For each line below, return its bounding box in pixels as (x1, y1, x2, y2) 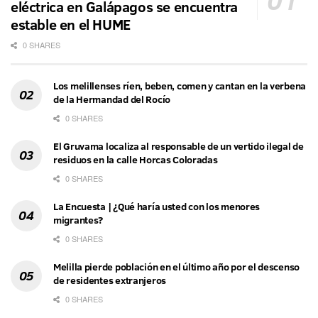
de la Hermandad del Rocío (53, 92, 171, 107)
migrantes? (53, 213, 104, 228)
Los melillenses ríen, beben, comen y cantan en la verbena (53, 79, 307, 94)
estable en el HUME (11, 14, 131, 35)
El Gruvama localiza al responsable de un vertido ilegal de (53, 139, 304, 154)
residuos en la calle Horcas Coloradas (53, 153, 218, 168)
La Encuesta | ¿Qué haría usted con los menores (53, 199, 261, 214)
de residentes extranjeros (53, 273, 167, 288)
